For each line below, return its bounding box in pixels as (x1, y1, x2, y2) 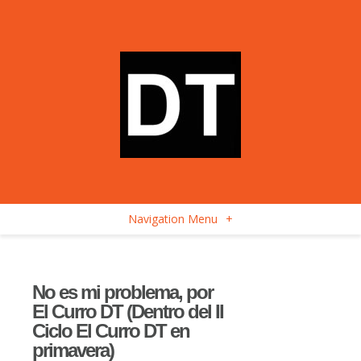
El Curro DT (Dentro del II (32, 301, 223, 322)
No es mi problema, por (32, 281, 213, 303)
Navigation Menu (128, 211, 218, 226)
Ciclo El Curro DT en (32, 320, 189, 342)
